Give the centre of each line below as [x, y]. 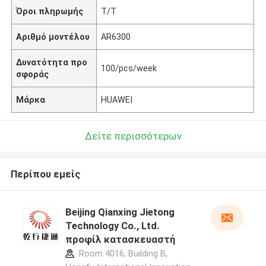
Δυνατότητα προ [52, 62]
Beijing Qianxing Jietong [120, 212]
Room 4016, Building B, [122, 254]
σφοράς [33, 74]
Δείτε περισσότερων [133, 136]
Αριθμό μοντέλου [53, 37]
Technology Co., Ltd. [112, 226]
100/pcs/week [129, 68]
